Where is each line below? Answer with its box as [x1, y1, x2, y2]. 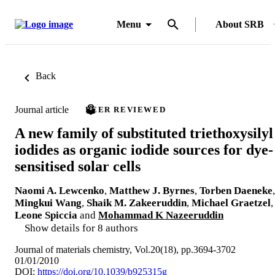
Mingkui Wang [15, 196, 82, 209]
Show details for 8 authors [25, 222, 138, 234]
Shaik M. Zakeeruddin [87, 196, 187, 209]
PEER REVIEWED [85, 105, 166, 114]
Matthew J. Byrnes [109, 184, 195, 196]
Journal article [15, 104, 69, 115]
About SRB [215, 19, 264, 29]
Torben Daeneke [199, 184, 273, 196]
